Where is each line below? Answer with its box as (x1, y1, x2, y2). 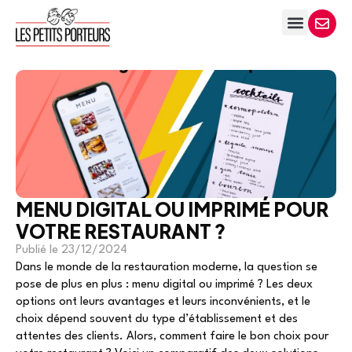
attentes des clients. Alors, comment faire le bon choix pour (16, 330, 328, 343)
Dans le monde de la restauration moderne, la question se (16, 261, 317, 273)
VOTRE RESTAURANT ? (16, 218, 225, 243)
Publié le (16, 244, 58, 256)
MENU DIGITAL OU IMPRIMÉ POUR (16, 196, 328, 221)
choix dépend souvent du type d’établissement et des (16, 313, 298, 325)
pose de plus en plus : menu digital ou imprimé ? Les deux (16, 278, 313, 291)
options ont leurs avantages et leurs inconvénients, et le (16, 295, 310, 308)
